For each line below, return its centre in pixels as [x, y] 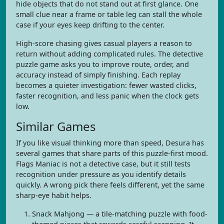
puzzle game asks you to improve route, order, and [102, 64]
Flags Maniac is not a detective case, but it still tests [103, 164]
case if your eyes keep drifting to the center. [90, 25]
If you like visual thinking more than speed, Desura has [110, 143]
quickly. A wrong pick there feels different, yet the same [110, 185]
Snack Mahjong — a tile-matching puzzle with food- [120, 214]
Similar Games [56, 126]
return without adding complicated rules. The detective [109, 54]
